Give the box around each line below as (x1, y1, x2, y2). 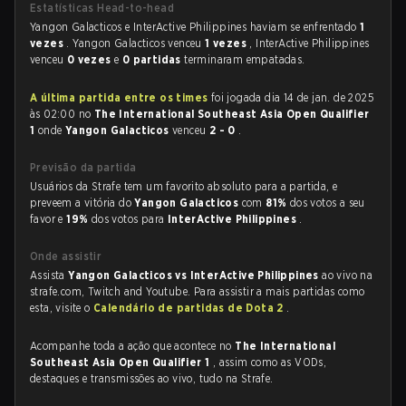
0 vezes (66, 53, 115, 66)
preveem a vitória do (30, 196, 135, 209)
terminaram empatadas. (184, 53, 305, 66)
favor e (30, 212, 67, 226)
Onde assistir (30, 249, 102, 263)
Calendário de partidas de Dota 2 (93, 301, 287, 314)
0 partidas (121, 53, 185, 66)
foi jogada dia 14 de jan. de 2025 (208, 91, 375, 104)
